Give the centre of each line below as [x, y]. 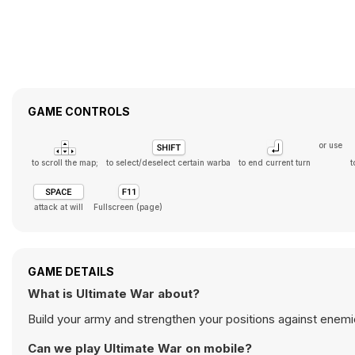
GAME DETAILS [71, 271]
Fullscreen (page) [128, 207]
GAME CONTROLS [79, 111]
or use [330, 145]
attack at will [59, 207]
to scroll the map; [65, 162]
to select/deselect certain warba [168, 162]
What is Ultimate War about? [114, 294]
